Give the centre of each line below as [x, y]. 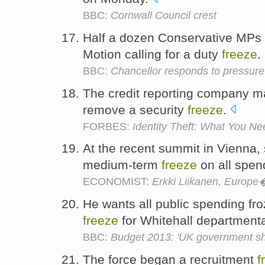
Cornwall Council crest [164, 15]
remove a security [135, 109]
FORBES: [108, 126]
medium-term [122, 165]
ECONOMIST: [117, 182]
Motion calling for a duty [152, 54]
